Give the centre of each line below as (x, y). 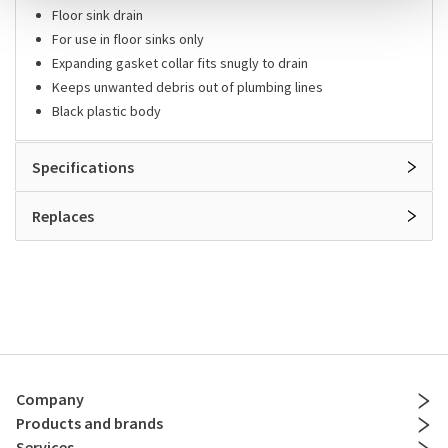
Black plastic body (106, 111)
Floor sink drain (97, 15)
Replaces (63, 216)
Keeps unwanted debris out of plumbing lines (187, 87)
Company (50, 399)
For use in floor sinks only (128, 39)
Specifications (83, 167)
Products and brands (89, 423)
